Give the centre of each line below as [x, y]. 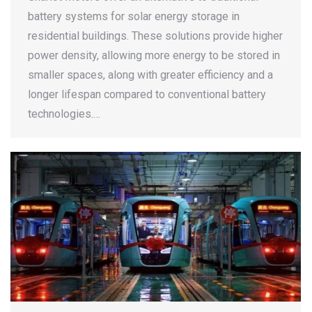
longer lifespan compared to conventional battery [147, 94]
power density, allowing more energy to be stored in [154, 55]
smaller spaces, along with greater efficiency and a [150, 75]
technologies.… [64, 114]
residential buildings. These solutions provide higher [155, 36]
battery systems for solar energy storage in [134, 16]
